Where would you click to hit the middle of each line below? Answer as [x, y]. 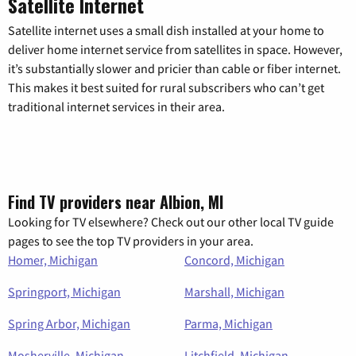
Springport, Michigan [64, 291]
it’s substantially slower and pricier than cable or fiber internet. [174, 68]
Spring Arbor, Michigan [69, 323]
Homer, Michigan [53, 259]
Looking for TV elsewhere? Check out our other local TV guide [171, 221]
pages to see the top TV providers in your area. [131, 240]
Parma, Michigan [228, 323]
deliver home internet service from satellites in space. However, [175, 49]
